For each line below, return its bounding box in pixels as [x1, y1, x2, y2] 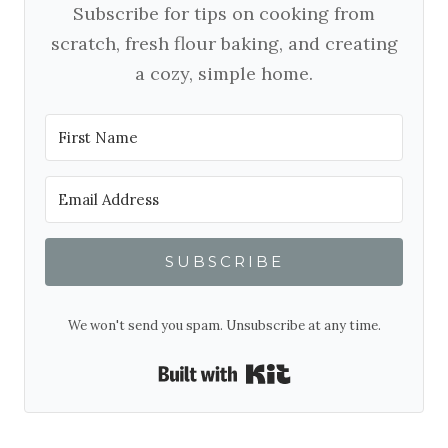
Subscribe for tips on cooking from [73, 2, 375, 26]
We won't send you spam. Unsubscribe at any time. [67, 317, 381, 335]
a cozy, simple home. [135, 62, 313, 86]
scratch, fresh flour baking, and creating [50, 32, 398, 56]
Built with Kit [290, 361, 383, 381]
